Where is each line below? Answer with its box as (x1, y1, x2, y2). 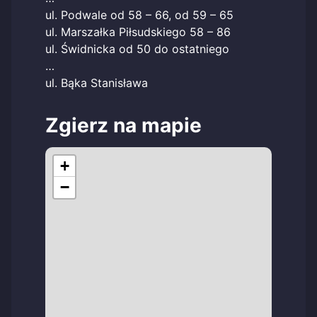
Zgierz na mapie (45, 113, 202, 137)
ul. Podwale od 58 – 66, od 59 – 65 (45, 8, 234, 22)
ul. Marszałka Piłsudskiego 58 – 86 (45, 25, 231, 39)
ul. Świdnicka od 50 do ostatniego (45, 42, 229, 56)
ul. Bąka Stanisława (45, 76, 148, 90)
